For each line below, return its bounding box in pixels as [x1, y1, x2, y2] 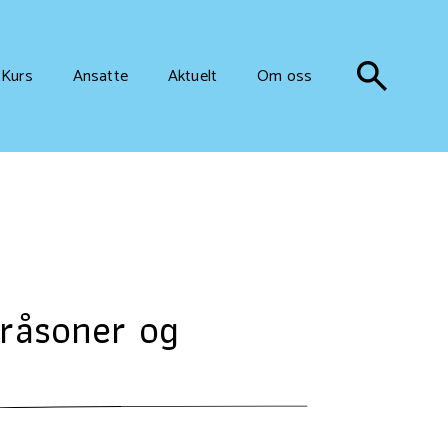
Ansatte [72, 62, 128, 90]
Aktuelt [167, 62, 218, 90]
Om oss [257, 62, 312, 90]
